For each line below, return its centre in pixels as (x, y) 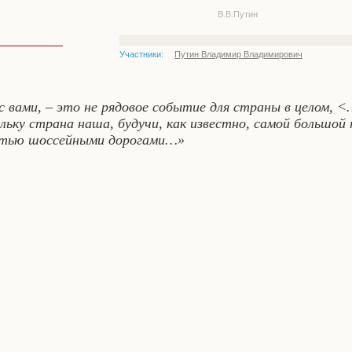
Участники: (141, 54)
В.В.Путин (238, 14)
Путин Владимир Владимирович (238, 54)
